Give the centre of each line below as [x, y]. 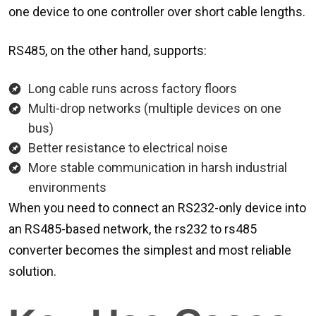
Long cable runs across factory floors [133, 89]
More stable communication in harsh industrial [158, 168]
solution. [32, 271]
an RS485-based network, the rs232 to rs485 [133, 229]
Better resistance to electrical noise [128, 148]
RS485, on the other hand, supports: [108, 50]
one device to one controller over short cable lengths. [157, 12]
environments [67, 187]
